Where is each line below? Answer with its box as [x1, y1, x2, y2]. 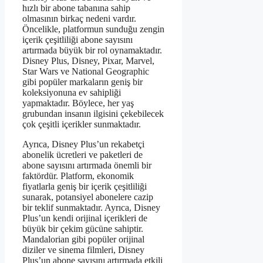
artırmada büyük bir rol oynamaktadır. [22, 45, 162, 56]
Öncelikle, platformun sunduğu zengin [22, 24, 164, 35]
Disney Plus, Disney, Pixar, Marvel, [22, 56, 154, 66]
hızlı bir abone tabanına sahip [22, 3, 130, 14]
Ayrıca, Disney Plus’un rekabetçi [22, 139, 144, 150]
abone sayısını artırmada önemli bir [22, 160, 151, 171]
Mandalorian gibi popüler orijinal [22, 234, 144, 245]
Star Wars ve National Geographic [22, 66, 149, 77]
